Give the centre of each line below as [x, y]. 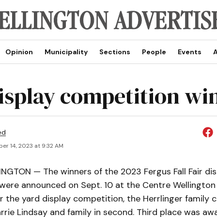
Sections [115, 52]
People [154, 52]
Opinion [19, 52]
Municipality [66, 52]
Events [189, 52]
